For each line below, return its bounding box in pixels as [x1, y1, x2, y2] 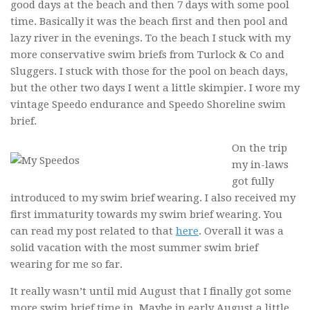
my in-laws [232, 158, 289, 172]
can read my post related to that [10, 225, 176, 238]
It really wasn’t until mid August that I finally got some [10, 285, 291, 298]
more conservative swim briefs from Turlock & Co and [10, 48, 284, 62]
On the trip [232, 142, 287, 155]
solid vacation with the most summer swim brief [10, 241, 258, 255]
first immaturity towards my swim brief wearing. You [10, 208, 282, 221]
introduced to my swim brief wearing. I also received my [10, 192, 295, 205]
